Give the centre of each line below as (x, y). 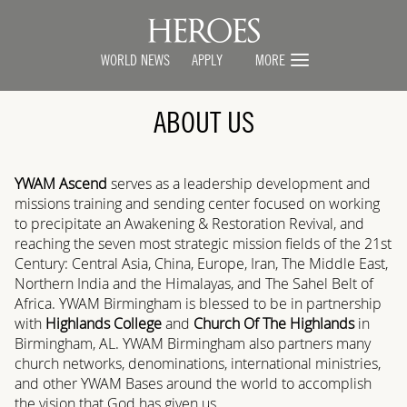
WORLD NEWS (135, 61)
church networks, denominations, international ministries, (198, 363)
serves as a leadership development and (239, 184)
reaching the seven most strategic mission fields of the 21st (203, 243)
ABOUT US (203, 124)
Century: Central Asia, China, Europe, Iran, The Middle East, (201, 263)
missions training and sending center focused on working (197, 203)
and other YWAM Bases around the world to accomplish (193, 383)
